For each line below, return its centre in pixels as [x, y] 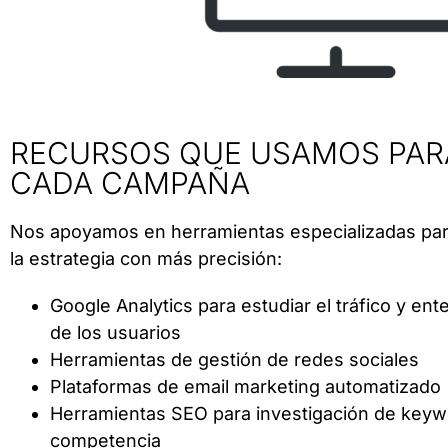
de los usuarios [115, 333]
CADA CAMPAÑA [130, 183]
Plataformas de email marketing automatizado [245, 387]
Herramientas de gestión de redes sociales [234, 360]
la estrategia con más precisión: [146, 259]
